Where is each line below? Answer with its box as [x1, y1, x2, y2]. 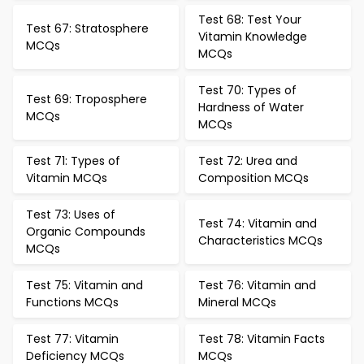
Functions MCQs [26, 294, 119, 310]
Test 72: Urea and [198, 153, 297, 169]
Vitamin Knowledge [198, 28, 307, 45]
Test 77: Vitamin [26, 331, 119, 347]
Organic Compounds [26, 223, 145, 240]
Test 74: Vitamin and [198, 214, 317, 232]
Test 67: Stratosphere [26, 19, 149, 37]
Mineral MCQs [198, 294, 276, 310]
